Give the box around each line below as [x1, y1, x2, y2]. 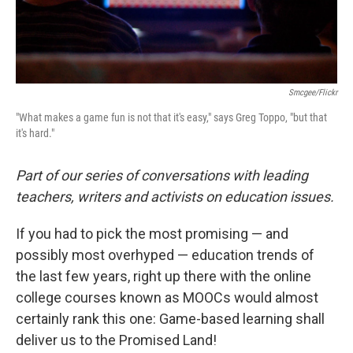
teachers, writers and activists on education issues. [16, 188, 334, 205]
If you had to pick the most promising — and [16, 225, 288, 242]
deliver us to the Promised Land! [16, 332, 217, 348]
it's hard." [16, 127, 54, 139]
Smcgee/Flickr [288, 87, 337, 98]
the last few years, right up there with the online [16, 268, 311, 284]
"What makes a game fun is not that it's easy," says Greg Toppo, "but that [16, 111, 327, 124]
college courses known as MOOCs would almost [16, 289, 318, 306]
